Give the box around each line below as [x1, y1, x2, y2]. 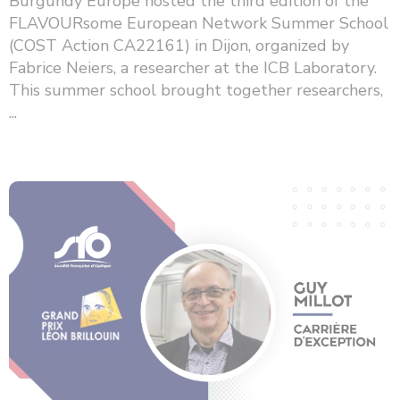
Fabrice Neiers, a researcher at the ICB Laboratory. [9, 56, 377, 79]
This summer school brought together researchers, [9, 79, 383, 101]
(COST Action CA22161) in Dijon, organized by [9, 34, 349, 56]
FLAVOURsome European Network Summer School [9, 12, 388, 34]
